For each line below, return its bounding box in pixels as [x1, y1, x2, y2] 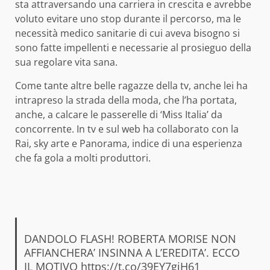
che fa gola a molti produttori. [15, 151, 151, 165]
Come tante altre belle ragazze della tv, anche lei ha [15, 78, 248, 92]
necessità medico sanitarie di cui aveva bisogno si [15, 26, 240, 40]
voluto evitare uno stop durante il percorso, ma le [15, 11, 241, 25]
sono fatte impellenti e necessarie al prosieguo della [15, 40, 251, 54]
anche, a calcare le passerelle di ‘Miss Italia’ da [15, 107, 222, 121]
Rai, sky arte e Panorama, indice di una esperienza [15, 136, 242, 150]
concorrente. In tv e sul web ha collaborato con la [15, 122, 239, 136]
